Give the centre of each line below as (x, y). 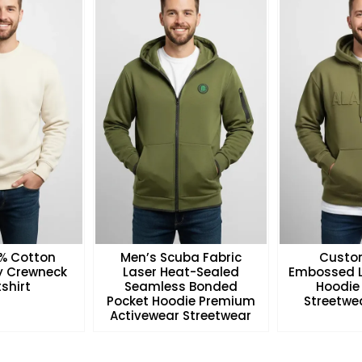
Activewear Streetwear (181, 315)
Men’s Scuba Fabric (181, 257)
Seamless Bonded (181, 286)
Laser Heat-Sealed (181, 271)
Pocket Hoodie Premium (181, 301)
